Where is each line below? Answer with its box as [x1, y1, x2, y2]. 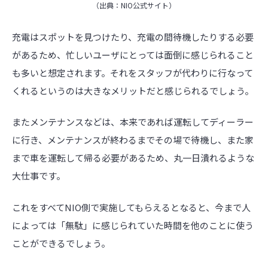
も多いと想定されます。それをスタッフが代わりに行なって [12, 66, 253, 79]
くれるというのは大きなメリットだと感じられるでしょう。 [12, 84, 254, 97]
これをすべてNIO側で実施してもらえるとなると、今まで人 [12, 200, 251, 214]
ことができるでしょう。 [12, 236, 110, 249]
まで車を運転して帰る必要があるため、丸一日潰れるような [12, 151, 254, 165]
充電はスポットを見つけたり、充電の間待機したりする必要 [12, 30, 254, 43]
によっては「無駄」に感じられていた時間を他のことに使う [12, 218, 254, 232]
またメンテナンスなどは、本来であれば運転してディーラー [12, 115, 254, 129]
